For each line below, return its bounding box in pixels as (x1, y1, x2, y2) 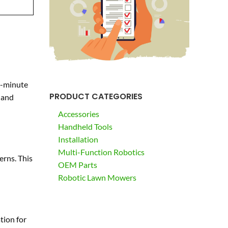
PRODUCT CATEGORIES (49, 91, 142, 103)
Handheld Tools (58, 122, 112, 132)
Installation (58, 134, 98, 145)
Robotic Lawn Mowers (58, 173, 136, 183)
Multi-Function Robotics (58, 147, 145, 157)
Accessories (58, 109, 99, 119)
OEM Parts (58, 160, 97, 170)
